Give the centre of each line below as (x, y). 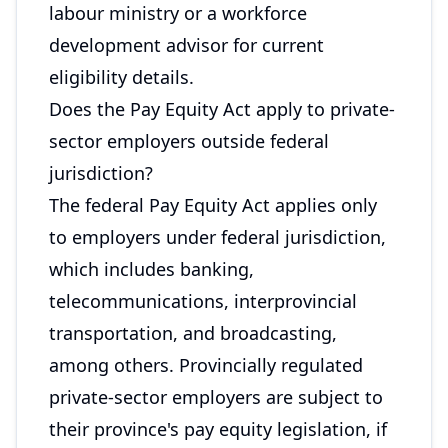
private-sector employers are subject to (216, 397)
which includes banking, (151, 269)
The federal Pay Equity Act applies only (213, 205)
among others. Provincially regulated (206, 365)
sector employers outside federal (189, 141)
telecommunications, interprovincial (203, 301)
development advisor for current (186, 45)
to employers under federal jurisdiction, (217, 237)
